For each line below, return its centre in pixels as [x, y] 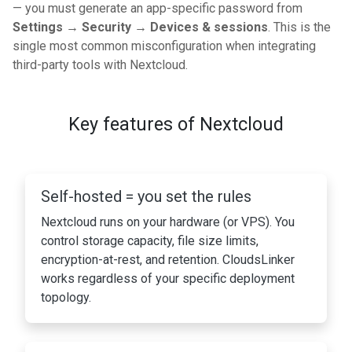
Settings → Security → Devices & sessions [140, 27]
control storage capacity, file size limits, [150, 241]
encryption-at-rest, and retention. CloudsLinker [168, 260]
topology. [66, 298]
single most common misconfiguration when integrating [164, 46]
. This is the [299, 27]
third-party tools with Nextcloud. [100, 65]
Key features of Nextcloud [176, 125]
